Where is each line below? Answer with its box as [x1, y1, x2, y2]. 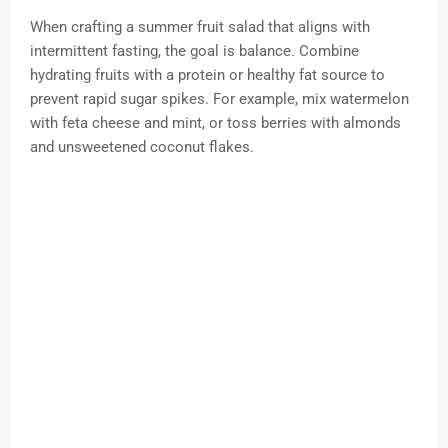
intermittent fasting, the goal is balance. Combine [30, 42, 359, 61]
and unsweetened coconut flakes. [30, 138, 254, 157]
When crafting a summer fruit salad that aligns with [30, 18, 370, 37]
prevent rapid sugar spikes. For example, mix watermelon [30, 90, 409, 109]
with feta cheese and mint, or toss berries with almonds [30, 114, 401, 133]
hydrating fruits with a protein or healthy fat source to [30, 66, 385, 85]
